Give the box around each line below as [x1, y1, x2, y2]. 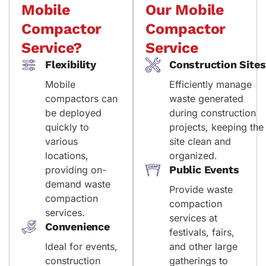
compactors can [45, 92, 118, 104]
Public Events [169, 163, 239, 176]
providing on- [45, 163, 106, 176]
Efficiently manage [169, 78, 252, 90]
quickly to [45, 121, 89, 133]
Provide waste [169, 183, 233, 195]
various [45, 135, 78, 147]
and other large [169, 240, 237, 252]
